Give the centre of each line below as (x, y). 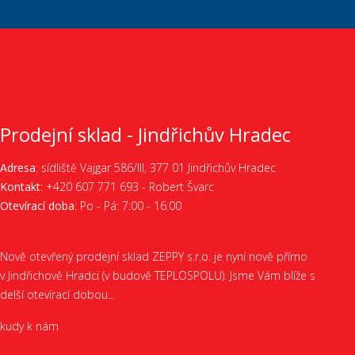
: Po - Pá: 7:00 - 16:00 (128, 206)
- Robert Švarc (176, 187)
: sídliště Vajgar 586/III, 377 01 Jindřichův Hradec (156, 168)
